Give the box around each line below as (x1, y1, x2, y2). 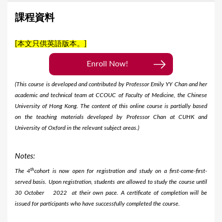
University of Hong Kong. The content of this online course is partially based (15, 103, 207, 110)
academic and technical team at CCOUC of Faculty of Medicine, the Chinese (15, 92, 207, 99)
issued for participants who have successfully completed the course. (15, 201, 180, 207)
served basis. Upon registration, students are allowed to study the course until (15, 179, 207, 185)
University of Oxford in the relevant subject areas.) (15, 125, 139, 131)
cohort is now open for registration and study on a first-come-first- (34, 168, 208, 174)
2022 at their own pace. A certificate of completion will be (49, 190, 207, 196)
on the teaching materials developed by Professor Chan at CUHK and (15, 114, 207, 120)
